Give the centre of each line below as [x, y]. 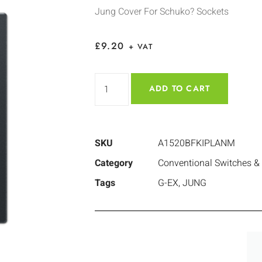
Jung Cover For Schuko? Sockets [162, 12]
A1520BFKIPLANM [196, 144]
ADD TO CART [180, 89]
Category [114, 163]
